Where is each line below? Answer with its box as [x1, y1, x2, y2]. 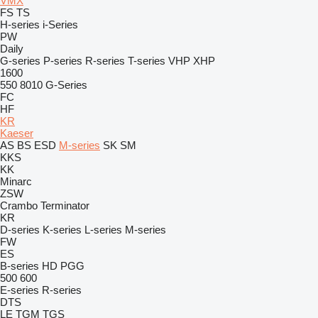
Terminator [40, 199, 89, 212]
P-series [43, 55, 82, 67]
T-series [128, 55, 165, 67]
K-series [43, 224, 82, 236]
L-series [84, 224, 122, 236]
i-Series [43, 18, 78, 31]
